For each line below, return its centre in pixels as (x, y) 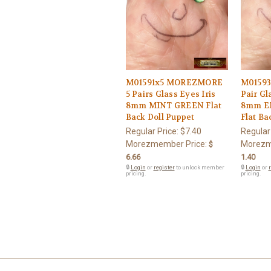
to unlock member (199, 167)
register (164, 167)
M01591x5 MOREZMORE (174, 82)
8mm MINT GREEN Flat (174, 105)
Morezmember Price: (166, 144)
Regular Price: (153, 131)
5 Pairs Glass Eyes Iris (171, 94)
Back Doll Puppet (160, 117)
